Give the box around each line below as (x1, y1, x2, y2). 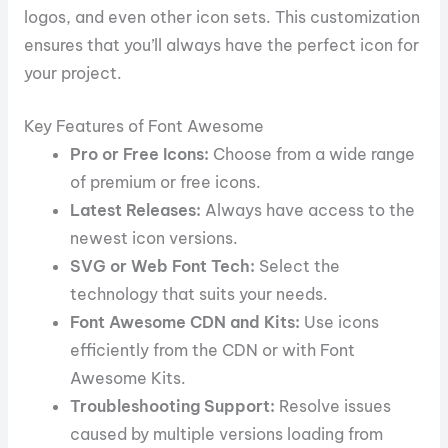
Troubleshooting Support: (70, 395, 276, 416)
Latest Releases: (70, 199, 202, 220)
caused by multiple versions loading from (70, 423, 384, 444)
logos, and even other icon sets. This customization (23, 7, 420, 28)
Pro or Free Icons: (70, 143, 210, 164)
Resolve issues (275, 395, 392, 416)
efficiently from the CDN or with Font (70, 339, 356, 360)
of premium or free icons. (70, 171, 262, 192)
